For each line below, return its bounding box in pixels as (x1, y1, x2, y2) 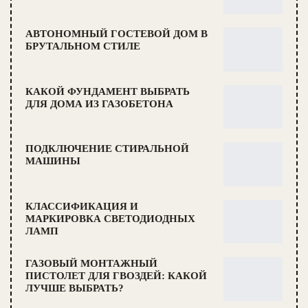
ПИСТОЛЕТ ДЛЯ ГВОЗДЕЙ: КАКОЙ (25, 270, 207, 282)
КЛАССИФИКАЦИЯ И (25, 200, 138, 212)
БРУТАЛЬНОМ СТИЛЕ (25, 40, 140, 52)
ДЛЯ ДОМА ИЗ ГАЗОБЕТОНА (25, 98, 173, 109)
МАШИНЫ (25, 155, 80, 167)
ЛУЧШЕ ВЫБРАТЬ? (25, 283, 124, 294)
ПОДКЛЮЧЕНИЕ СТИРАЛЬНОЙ (25, 143, 189, 155)
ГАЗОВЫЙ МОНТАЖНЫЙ (25, 258, 157, 269)
